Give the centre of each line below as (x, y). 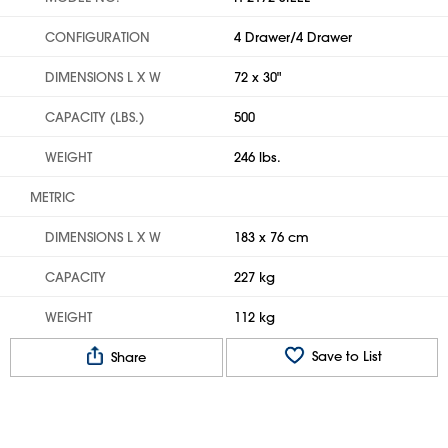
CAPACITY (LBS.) (94, 116)
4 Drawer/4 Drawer (293, 36)
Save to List (344, 356)
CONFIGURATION (97, 36)
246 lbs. (257, 156)
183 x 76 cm (271, 236)
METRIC (52, 196)
